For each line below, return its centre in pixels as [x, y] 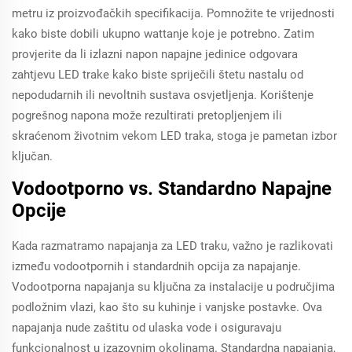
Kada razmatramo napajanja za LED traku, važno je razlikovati [172, 246]
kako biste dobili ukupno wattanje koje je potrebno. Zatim [163, 34]
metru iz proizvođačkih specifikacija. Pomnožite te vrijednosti [173, 13]
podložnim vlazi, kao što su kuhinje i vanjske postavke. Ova [167, 307]
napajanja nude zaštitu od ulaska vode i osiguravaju [147, 328]
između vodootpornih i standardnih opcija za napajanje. [156, 266]
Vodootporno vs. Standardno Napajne [172, 189]
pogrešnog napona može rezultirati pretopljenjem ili [147, 115]
